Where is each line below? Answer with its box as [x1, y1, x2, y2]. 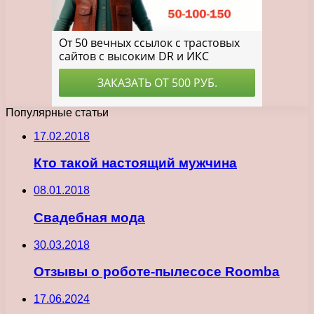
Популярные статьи [6, 106, 109, 118]
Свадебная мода [34, 210, 145, 225]
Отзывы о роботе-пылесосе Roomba [34, 264, 280, 280]
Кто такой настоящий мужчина [34, 156, 237, 171]
